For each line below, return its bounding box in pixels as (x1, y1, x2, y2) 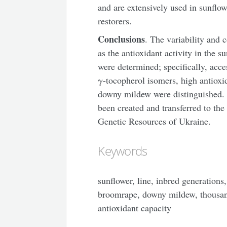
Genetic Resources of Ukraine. (98, 115, 211, 128)
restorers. (98, 14, 132, 27)
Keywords (98, 142, 147, 160)
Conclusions (98, 32, 145, 46)
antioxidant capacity (98, 202, 172, 214)
